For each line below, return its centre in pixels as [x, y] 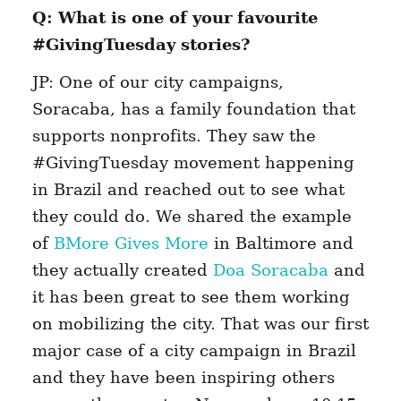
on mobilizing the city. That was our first [200, 324]
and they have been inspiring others [183, 378]
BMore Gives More [131, 243]
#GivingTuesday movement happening [193, 163]
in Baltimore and [281, 243]
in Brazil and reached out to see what [188, 190]
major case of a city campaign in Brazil [194, 351]
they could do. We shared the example [192, 217]
